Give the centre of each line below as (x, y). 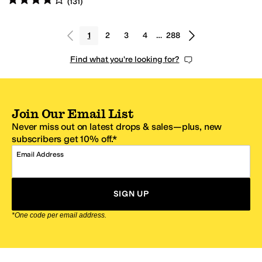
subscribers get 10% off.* (64, 139)
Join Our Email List (73, 114)
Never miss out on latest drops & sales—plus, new (117, 127)
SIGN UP (131, 194)
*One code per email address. (59, 216)
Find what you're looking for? (125, 60)
